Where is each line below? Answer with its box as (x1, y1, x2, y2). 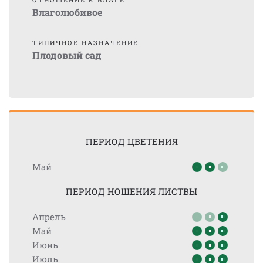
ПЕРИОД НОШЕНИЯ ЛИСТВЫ (66, 186, 197, 197)
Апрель (32, 211, 66, 222)
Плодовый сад (32, 49, 102, 61)
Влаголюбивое (32, 6, 102, 18)
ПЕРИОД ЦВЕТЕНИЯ (85, 136, 178, 147)
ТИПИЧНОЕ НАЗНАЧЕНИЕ (32, 38, 139, 47)
